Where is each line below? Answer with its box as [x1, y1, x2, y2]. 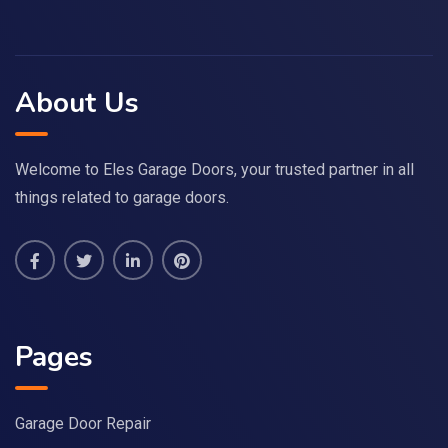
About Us [15, 83, 139, 122]
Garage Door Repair [15, 413, 151, 433]
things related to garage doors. [15, 187, 229, 207]
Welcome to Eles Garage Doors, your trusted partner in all [15, 159, 414, 179]
